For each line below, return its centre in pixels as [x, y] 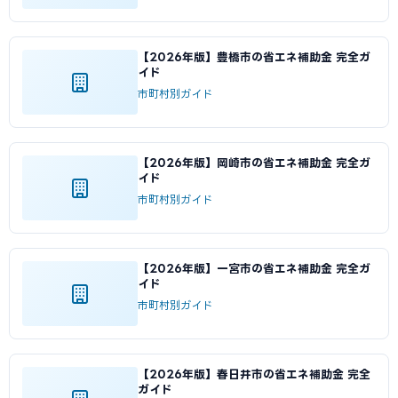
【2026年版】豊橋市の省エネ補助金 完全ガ [254, 57]
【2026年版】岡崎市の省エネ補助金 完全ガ [254, 163]
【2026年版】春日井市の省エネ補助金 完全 [254, 374]
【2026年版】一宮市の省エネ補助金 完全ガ [254, 268]
